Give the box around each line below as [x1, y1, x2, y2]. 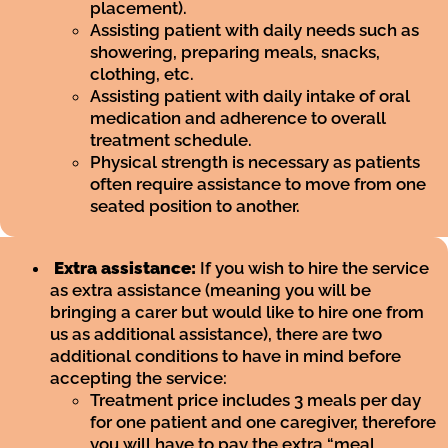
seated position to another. [90, 196, 300, 217]
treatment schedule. [90, 130, 252, 151]
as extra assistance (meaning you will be [50, 280, 371, 301]
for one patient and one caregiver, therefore [90, 412, 436, 433]
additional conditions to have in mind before [50, 346, 401, 367]
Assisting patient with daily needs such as [90, 20, 419, 41]
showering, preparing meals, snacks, [90, 42, 380, 63]
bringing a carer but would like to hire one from [50, 302, 424, 323]
